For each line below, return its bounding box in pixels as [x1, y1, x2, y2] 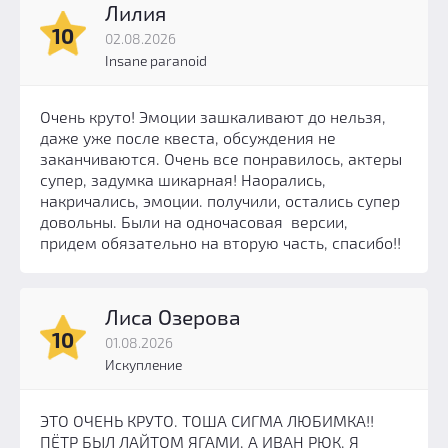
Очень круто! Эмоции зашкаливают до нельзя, [40, 106, 386, 126]
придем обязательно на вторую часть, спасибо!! [40, 232, 401, 252]
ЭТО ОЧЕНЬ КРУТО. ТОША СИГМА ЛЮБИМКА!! [40, 410, 374, 430]
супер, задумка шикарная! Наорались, [40, 169, 326, 189]
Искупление [105, 355, 182, 373]
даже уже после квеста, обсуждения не [40, 127, 336, 147]
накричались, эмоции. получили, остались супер [40, 190, 400, 210]
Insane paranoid [105, 51, 207, 69]
